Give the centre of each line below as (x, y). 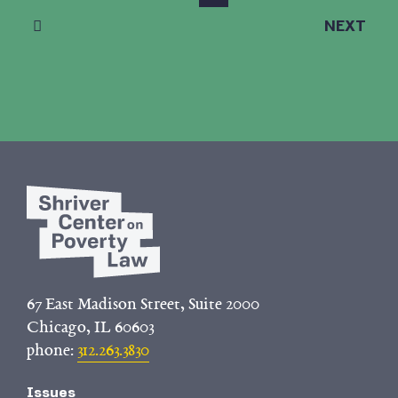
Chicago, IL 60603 (90, 326)
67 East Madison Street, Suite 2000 (143, 303)
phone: (52, 350)
